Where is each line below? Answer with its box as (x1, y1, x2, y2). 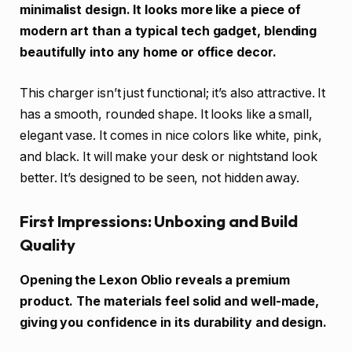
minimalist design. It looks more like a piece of (20, 2, 302, 18)
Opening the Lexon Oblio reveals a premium (20, 272, 290, 288)
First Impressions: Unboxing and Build (20, 211, 299, 232)
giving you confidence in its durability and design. (20, 314, 327, 330)
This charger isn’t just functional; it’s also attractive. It (20, 85, 326, 101)
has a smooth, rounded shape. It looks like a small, (20, 106, 313, 122)
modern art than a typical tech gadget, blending (20, 24, 317, 39)
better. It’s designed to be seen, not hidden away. (20, 170, 300, 185)
